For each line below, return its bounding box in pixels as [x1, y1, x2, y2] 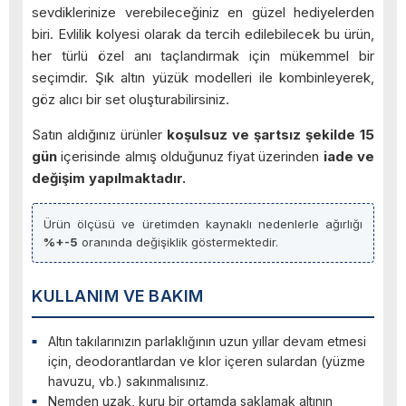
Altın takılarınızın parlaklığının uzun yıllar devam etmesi [48, 333, 366, 350]
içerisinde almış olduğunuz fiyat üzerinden [57, 148, 324, 166]
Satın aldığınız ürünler [32, 126, 167, 144]
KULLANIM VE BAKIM [32, 286, 204, 306]
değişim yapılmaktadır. [32, 169, 186, 188]
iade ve [323, 148, 375, 166]
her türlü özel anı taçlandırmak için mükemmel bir [32, 47, 374, 65]
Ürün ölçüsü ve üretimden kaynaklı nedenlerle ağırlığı [43, 217, 362, 232]
